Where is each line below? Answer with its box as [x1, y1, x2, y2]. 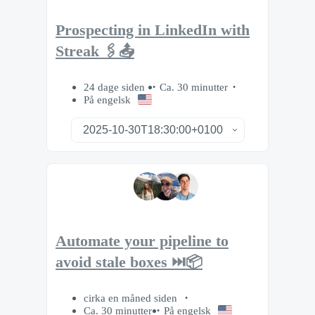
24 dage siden [84, 81, 148, 94]
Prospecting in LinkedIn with [56, 22, 250, 39]
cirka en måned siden [84, 291, 180, 304]
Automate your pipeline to [56, 232, 229, 250]
